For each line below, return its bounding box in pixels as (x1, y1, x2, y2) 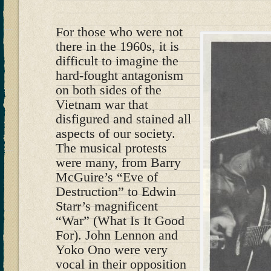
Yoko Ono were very (56, 242, 168, 257)
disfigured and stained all (56, 111, 191, 126)
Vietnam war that (56, 97, 148, 112)
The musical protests (56, 140, 167, 155)
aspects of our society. (56, 126, 175, 141)
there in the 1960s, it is (56, 39, 179, 54)
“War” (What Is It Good (56, 213, 184, 228)
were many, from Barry (56, 155, 181, 170)
